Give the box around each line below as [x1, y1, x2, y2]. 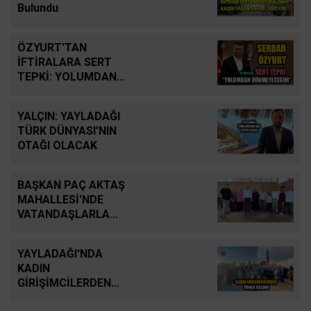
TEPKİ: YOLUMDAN [17, 69, 117, 83]
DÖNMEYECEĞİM [17, 84, 105, 98]
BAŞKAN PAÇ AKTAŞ [17, 178, 125, 192]
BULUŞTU [17, 221, 68, 235]
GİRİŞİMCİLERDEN [17, 276, 111, 289]
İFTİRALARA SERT [17, 55, 112, 69]
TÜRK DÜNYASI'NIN [17, 124, 117, 137]
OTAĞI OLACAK [17, 138, 97, 152]
